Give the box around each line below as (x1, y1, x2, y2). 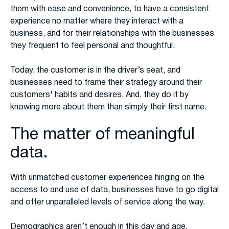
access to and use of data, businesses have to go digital (10, 187, 219, 194)
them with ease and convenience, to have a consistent (10, 6, 209, 13)
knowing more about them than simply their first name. (10, 104, 207, 111)
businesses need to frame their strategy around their (10, 79, 202, 87)
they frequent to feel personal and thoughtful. (10, 42, 175, 50)
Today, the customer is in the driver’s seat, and (10, 67, 180, 75)
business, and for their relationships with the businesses (10, 30, 214, 38)
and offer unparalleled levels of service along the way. (10, 199, 205, 207)
